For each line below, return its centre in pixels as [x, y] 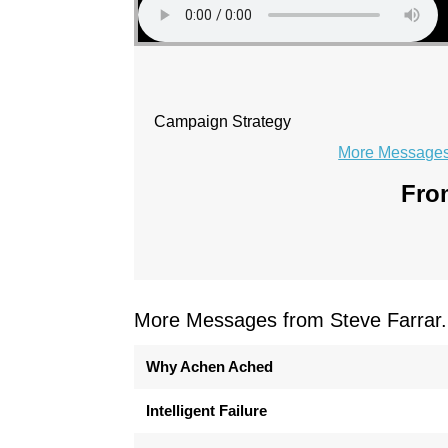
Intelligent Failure [207, 410]
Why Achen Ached [210, 366]
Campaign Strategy [223, 121]
